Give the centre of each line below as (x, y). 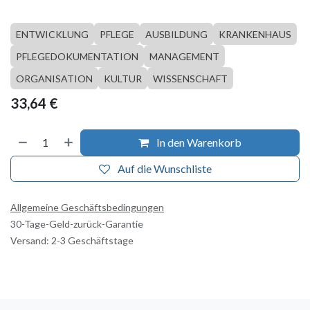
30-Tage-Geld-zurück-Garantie (77, 224)
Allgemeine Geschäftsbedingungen (87, 208)
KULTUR (123, 79)
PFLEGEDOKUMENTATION (77, 57)
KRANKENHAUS (255, 35)
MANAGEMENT (184, 57)
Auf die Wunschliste (164, 169)
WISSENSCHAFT (190, 79)
